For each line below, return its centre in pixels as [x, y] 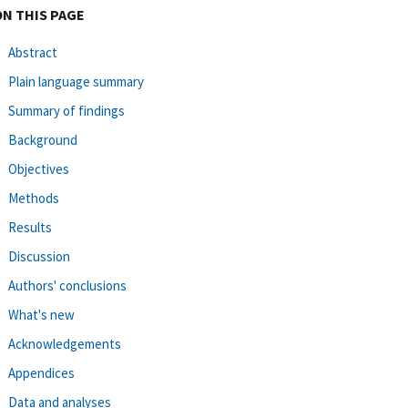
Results [30, 227]
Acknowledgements [65, 343]
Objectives [39, 168]
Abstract [33, 52]
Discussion [39, 256]
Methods [34, 198]
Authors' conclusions [67, 285]
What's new [41, 314]
